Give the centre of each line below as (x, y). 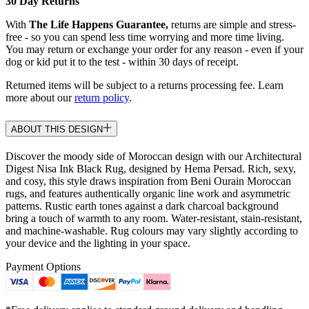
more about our (40, 97)
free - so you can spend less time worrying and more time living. (145, 37)
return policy (102, 97)
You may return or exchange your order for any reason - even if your (154, 49)
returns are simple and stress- (232, 24)
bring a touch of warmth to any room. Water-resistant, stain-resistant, (154, 218)
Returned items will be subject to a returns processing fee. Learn (144, 85)
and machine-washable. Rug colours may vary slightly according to (152, 230)
